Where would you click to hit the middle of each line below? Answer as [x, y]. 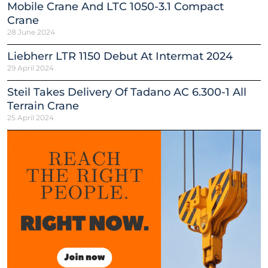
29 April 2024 [31, 68]
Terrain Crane [43, 106]
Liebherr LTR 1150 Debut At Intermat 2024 [120, 56]
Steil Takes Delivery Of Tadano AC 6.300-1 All [127, 92]
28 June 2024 [31, 32]
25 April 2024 [31, 117]
